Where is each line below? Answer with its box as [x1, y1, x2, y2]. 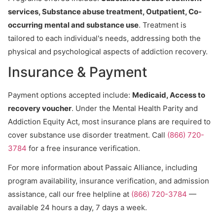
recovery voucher [8, 104, 72, 113]
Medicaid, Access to [132, 90, 205, 100]
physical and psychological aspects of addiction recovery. [8, 47, 208, 56]
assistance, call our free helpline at [8, 189, 131, 199]
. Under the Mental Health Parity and [72, 104, 198, 113]
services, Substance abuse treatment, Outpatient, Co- [8, 7, 202, 16]
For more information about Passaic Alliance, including [8, 163, 197, 172]
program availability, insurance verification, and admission [8, 176, 209, 185]
